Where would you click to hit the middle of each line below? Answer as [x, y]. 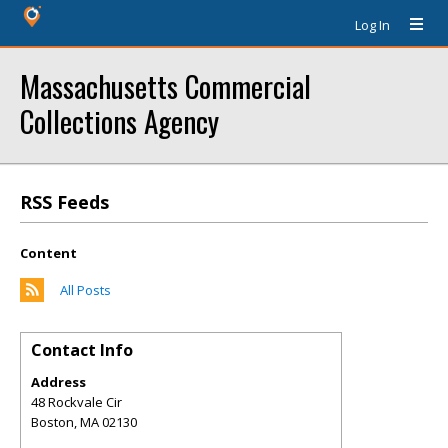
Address [58, 382]
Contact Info [82, 350]
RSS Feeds [64, 202]
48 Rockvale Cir [76, 402]
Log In [372, 25]
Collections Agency [119, 120]
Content [48, 253]
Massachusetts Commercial [165, 85]
